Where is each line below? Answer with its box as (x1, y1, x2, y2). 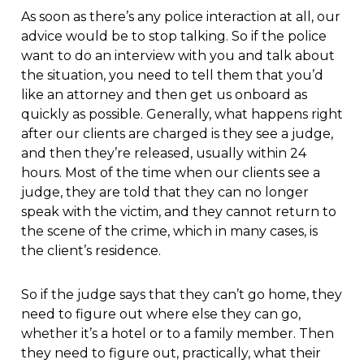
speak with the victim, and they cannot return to (20, 204, 336, 220)
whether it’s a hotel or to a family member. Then (20, 326, 334, 342)
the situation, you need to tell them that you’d (20, 67, 323, 84)
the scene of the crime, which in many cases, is (20, 223, 318, 240)
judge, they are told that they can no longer (20, 184, 309, 201)
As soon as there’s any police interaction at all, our (20, 9, 340, 25)
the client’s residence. (20, 243, 161, 259)
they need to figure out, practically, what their (20, 345, 321, 362)
